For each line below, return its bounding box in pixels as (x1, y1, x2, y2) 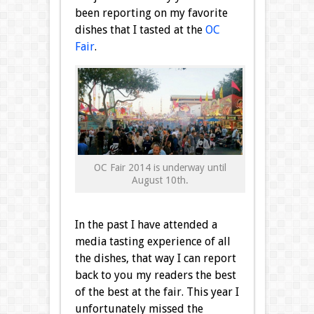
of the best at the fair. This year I (74, 285, 239, 299)
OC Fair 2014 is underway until (93, 162, 226, 174)
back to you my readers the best (74, 268, 236, 282)
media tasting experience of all (74, 235, 231, 249)
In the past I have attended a (74, 218, 217, 232)
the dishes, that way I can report (74, 252, 236, 266)
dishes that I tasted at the (74, 22, 203, 36)
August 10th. (131, 175, 189, 186)
